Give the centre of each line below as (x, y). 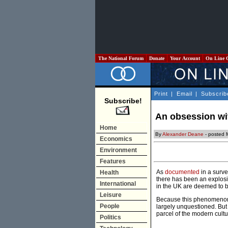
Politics (110, 217)
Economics (116, 139)
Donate (157, 58)
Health (109, 173)
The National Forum (121, 58)
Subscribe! (123, 101)
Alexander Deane (183, 134)
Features (113, 161)
